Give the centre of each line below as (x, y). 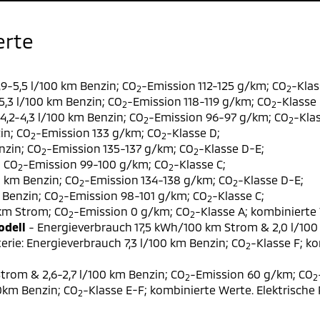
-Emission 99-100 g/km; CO (96, 164)
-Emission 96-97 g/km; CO (219, 117)
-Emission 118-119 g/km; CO (199, 101)
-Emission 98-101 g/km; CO (135, 195)
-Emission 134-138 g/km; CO (159, 180)
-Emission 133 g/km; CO (99, 132)
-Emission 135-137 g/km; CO (120, 148)
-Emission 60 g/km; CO (251, 274)
